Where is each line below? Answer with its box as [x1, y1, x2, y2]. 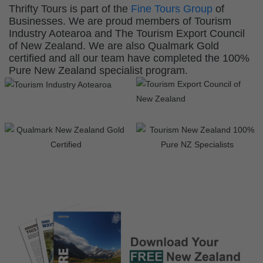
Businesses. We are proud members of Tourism [9, 15, 231, 28]
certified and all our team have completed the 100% [9, 52, 249, 65]
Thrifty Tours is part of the [9, 3, 131, 15]
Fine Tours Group [131, 3, 213, 15]
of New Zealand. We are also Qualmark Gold [9, 40, 219, 52]
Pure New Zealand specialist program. [9, 65, 188, 77]
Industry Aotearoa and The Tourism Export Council [9, 28, 245, 40]
